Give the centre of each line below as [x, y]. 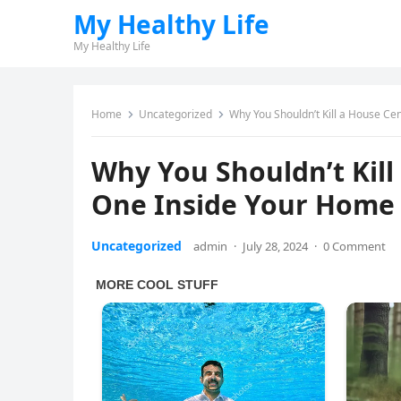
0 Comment [354, 246]
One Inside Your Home [243, 205]
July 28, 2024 [275, 246]
